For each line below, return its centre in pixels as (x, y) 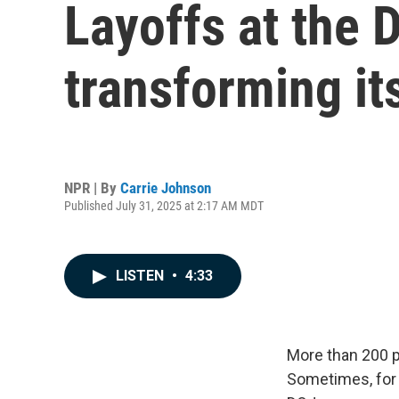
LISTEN (142, 276)
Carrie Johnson (166, 187)
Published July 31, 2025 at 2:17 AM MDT (164, 205)
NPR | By (92, 187)
